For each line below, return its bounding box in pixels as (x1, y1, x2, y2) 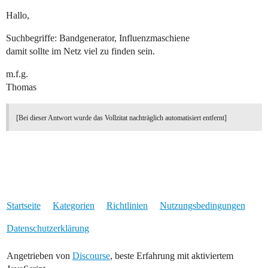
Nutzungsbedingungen (159, 200, 245, 211)
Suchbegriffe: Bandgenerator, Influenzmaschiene (6, 33, 190, 44)
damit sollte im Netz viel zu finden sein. (6, 46, 155, 57)
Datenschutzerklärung (6, 223, 89, 234)
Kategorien (52, 200, 95, 211)
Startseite (6, 200, 41, 211)
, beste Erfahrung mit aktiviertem (109, 251, 233, 261)
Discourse (72, 251, 110, 261)
